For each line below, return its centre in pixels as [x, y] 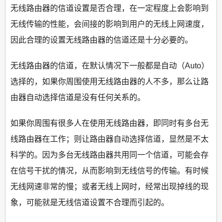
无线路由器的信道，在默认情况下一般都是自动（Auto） [110, 66]
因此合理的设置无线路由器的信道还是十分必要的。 [102, 40]
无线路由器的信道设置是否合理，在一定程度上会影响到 [110, 8]
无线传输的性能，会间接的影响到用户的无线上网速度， [110, 24]
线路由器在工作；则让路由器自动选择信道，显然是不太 [110, 139]
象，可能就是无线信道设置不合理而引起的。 [90, 203]
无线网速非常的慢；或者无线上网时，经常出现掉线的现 [110, 187]
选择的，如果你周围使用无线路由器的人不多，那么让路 [110, 82]
